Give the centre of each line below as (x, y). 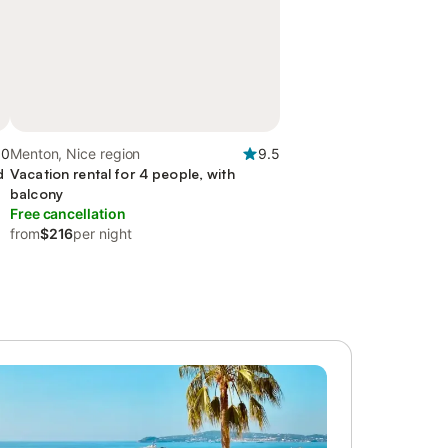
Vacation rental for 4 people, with (122, 173)
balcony (36, 193)
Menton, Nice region (75, 153)
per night (102, 233)
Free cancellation (68, 213)
